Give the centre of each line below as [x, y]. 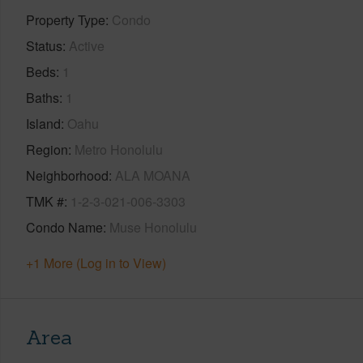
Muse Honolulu [153, 227]
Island [43, 123]
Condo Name [64, 227]
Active [87, 45]
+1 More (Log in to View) [96, 263]
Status [44, 45]
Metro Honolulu [119, 149]
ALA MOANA [153, 175]
